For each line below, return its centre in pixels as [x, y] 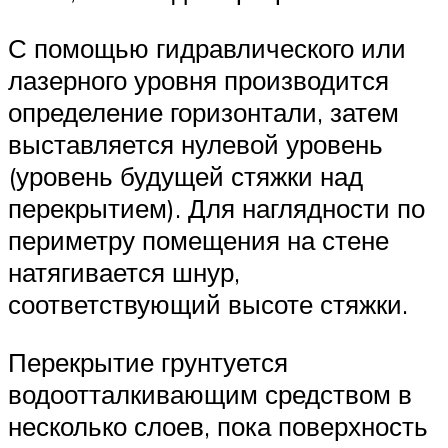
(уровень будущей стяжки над [185, 175]
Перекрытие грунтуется [148, 361]
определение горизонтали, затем [203, 111]
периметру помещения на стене [198, 239]
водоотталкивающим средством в [210, 393]
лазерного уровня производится [198, 79]
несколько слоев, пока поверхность [218, 425]
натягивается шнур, [124, 271]
